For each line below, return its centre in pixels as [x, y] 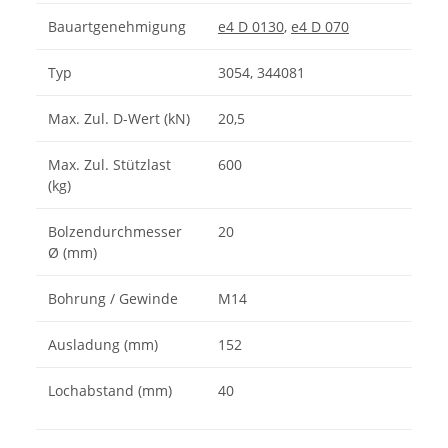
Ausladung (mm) [103, 344]
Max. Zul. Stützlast [109, 164]
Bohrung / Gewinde [113, 298]
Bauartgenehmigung [121, 26]
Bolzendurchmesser [115, 231]
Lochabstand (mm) [110, 390]
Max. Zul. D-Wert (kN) [119, 118]
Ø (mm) [72, 252]
